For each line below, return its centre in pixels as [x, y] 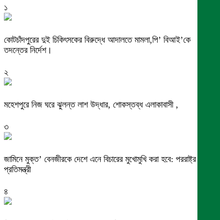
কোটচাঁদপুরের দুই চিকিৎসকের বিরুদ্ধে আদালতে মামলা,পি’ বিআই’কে [97, 40]
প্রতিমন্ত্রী [17, 169]
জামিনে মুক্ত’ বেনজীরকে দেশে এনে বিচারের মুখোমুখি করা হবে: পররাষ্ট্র [100, 159]
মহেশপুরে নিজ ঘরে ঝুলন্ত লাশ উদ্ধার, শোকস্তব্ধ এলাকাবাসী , [91, 104]
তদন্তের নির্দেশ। [28, 50]
